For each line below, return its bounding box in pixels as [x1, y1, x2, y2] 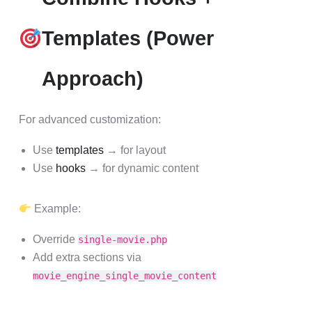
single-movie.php [78, 234, 167, 245]
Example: [31, 203, 81, 214]
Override [33, 233, 78, 245]
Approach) [41, 68, 143, 90]
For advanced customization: [19, 114, 161, 125]
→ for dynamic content [86, 162, 198, 174]
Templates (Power [41, 27, 214, 49]
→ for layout [104, 144, 166, 156]
